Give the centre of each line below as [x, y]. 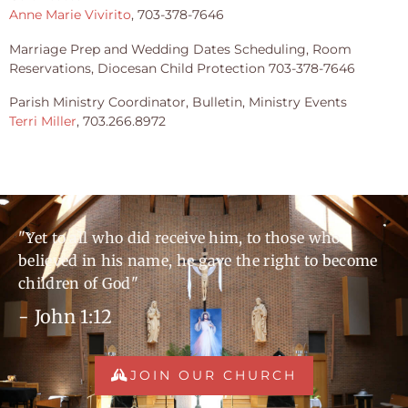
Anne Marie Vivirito [70, 15]
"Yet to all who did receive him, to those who [179, 237]
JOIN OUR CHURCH [214, 375]
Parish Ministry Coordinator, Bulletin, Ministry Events [178, 102]
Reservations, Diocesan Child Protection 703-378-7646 [182, 68]
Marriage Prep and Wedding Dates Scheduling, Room [180, 49]
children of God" [78, 283]
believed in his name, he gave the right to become [198, 260]
